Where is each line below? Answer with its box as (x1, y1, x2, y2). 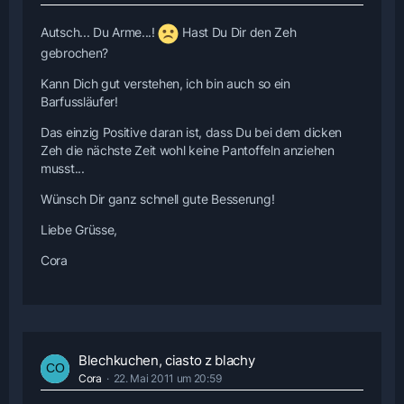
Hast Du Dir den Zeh (179, 24, 297, 41)
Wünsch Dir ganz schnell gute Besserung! (41, 191, 275, 207)
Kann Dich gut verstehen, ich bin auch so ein (41, 76, 290, 92)
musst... (41, 161, 85, 177)
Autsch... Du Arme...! (41, 24, 159, 41)
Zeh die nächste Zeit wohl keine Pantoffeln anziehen (41, 142, 335, 159)
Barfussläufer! (41, 94, 118, 110)
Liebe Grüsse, (41, 222, 118, 238)
